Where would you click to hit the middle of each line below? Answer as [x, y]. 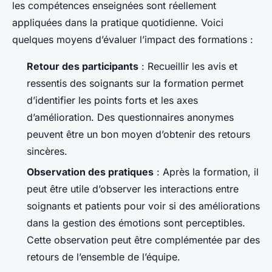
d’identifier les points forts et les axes [112, 100]
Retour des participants [83, 66]
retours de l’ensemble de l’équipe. [104, 257]
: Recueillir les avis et [188, 66]
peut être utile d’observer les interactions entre [133, 189]
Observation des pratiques [90, 172]
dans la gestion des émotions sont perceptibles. [136, 223]
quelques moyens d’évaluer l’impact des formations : [133, 39]
